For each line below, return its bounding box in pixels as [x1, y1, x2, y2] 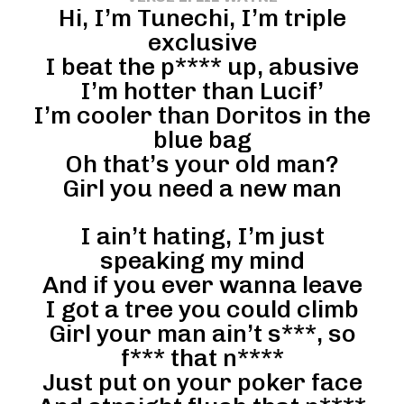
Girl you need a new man [62, 173, 342, 203]
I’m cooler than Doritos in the [33, 100, 371, 130]
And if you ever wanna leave [41, 270, 363, 299]
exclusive [147, 27, 257, 57]
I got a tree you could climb [45, 294, 359, 324]
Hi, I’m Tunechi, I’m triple [58, 3, 346, 32]
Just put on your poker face [41, 367, 363, 397]
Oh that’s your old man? [65, 149, 339, 179]
